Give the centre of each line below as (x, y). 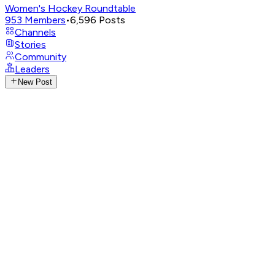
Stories (30, 45)
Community (41, 57)
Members (45, 20)
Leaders (32, 69)
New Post (35, 82)
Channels (35, 32)
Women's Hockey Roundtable (70, 8)
